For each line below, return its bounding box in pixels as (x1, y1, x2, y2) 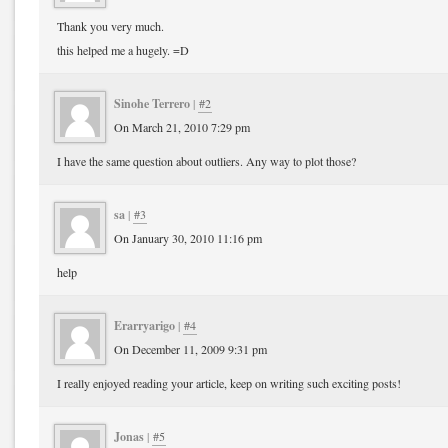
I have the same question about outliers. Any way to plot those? (57, 152, 356, 169)
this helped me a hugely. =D (57, 41, 189, 58)
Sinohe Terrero (114, 93, 190, 112)
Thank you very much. (57, 17, 164, 34)
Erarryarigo (114, 315, 175, 334)
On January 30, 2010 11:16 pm (114, 229, 262, 246)
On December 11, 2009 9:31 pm (114, 340, 267, 357)
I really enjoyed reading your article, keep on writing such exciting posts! (57, 374, 401, 391)
